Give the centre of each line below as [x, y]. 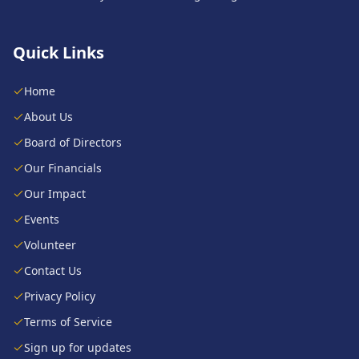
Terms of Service [68, 322]
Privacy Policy [60, 296]
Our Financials [63, 168]
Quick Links [58, 52]
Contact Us [53, 270]
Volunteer [50, 245]
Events [42, 219]
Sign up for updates [78, 347]
